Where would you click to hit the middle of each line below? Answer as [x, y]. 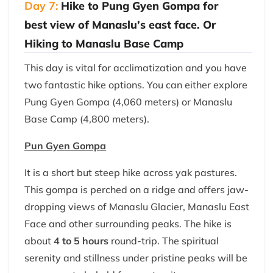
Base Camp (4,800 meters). [87, 119]
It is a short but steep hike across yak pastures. [131, 173]
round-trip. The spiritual [164, 241]
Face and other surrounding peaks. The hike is [128, 224]
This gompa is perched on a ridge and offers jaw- [136, 190]
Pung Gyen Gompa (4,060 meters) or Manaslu [128, 102]
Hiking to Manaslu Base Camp [104, 44]
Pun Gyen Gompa [65, 146]
